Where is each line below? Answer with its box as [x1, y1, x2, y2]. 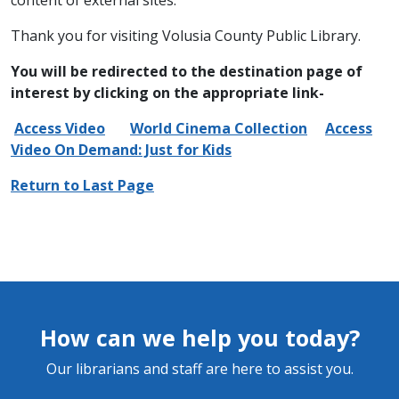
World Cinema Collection [130, 118, 307, 138]
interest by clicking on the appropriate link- [11, 83, 324, 102]
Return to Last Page [11, 175, 154, 195]
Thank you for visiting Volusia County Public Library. [11, 26, 361, 45]
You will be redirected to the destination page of [11, 61, 362, 81]
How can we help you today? [39, 322, 360, 353]
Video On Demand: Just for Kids [11, 140, 232, 159]
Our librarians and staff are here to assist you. [45, 359, 354, 379]
